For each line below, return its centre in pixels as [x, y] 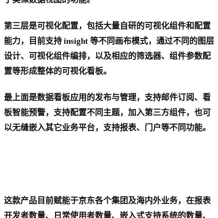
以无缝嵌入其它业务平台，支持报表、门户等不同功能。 [107, 128]
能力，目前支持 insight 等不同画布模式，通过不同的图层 [109, 41]
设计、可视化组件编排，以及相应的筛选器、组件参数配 [107, 56]
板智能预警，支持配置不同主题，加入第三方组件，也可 [107, 113]
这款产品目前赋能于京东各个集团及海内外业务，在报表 [107, 201]
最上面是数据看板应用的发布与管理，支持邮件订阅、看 [107, 98]
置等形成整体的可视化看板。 [58, 72]
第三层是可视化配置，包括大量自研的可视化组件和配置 [107, 26]
